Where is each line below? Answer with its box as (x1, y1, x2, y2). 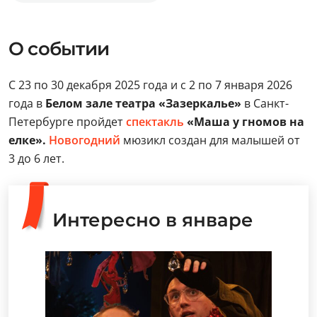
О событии (8, 38, 109, 60)
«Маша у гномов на (184, 114, 304, 129)
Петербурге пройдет (8, 114, 123, 129)
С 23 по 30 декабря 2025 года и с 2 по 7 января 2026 (8, 77, 292, 93)
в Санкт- (241, 96, 289, 111)
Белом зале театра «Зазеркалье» (45, 96, 241, 111)
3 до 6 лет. (8, 151, 64, 166)
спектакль (126, 114, 184, 129)
